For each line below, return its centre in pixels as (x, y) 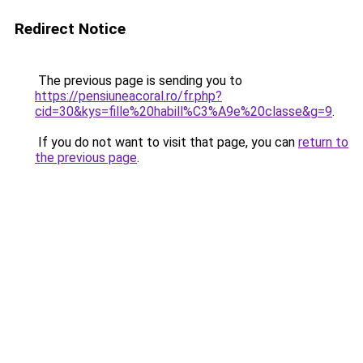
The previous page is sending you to (139, 81)
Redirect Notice (70, 29)
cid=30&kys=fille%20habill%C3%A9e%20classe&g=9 (184, 111)
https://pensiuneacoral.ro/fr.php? (128, 96)
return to (323, 142)
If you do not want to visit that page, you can (167, 142)
